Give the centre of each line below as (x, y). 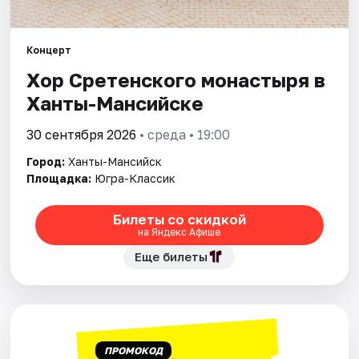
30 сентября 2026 (82, 134)
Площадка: (59, 178)
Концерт (49, 50)
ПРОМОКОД (133, 350)
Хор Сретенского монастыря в (176, 79)
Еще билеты (171, 256)
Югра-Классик (135, 178)
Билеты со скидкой (179, 220)
